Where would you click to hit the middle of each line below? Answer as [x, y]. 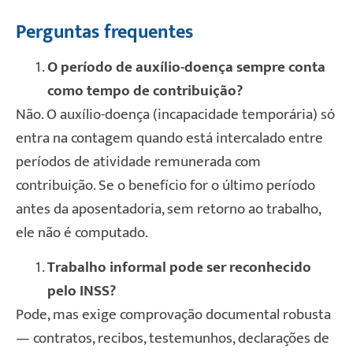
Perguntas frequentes [104, 32]
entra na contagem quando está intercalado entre [169, 138]
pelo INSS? [82, 292]
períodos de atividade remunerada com [138, 162]
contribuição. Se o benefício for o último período [165, 185]
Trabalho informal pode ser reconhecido [179, 268]
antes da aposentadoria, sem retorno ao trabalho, [168, 209]
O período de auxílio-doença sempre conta [186, 67]
